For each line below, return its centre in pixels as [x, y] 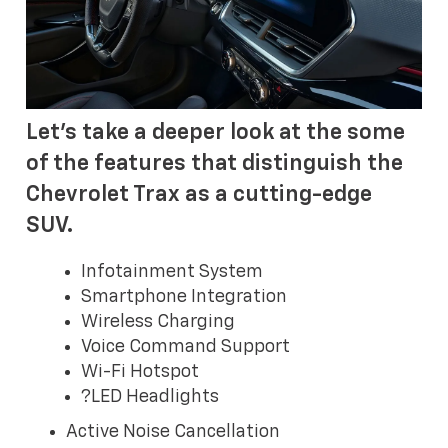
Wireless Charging [158, 321]
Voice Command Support [186, 346]
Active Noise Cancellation [173, 431]
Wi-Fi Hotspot [140, 371]
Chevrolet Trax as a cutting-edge [199, 195]
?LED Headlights [150, 396]
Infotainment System [172, 271]
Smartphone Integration [184, 296]
